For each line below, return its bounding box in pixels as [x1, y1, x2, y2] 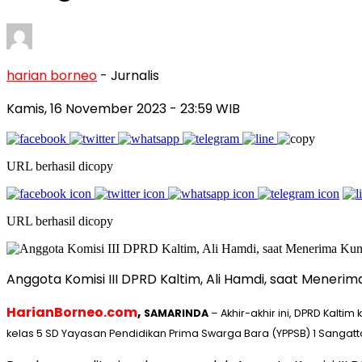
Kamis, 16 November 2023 [6, 99, 170, 118]
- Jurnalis [100, 65, 159, 85]
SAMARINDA [144, 305, 208, 320]
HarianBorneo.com [6, 302, 137, 322]
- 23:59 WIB [170, 99, 240, 118]
